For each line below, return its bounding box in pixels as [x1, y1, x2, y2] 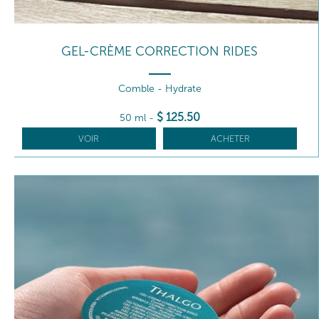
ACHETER [210, 132, 250, 144]
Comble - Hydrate [117, 82, 202, 95]
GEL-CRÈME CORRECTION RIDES [61, 43, 258, 59]
